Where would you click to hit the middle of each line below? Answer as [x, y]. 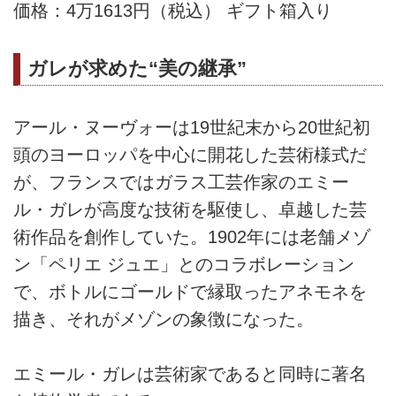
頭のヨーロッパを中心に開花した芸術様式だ [190, 154]
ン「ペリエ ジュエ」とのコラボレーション [184, 264]
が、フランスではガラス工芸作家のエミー [181, 182]
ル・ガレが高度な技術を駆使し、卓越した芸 [190, 209]
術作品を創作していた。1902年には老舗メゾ [192, 236]
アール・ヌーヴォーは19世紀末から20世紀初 [192, 127]
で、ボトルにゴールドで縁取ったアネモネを [190, 291]
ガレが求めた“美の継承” [137, 69]
